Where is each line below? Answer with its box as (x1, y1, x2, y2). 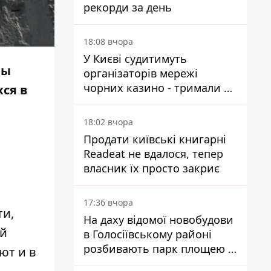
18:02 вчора (83, 116, 133, 128)
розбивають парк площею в (83, 241, 234, 256)
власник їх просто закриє (83, 161, 220, 175)
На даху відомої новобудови (83, 212, 233, 227)
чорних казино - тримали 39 (83, 80, 236, 95)
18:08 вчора (83, 36, 133, 47)
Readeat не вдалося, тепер (83, 146, 223, 161)
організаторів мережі (83, 66, 198, 80)
